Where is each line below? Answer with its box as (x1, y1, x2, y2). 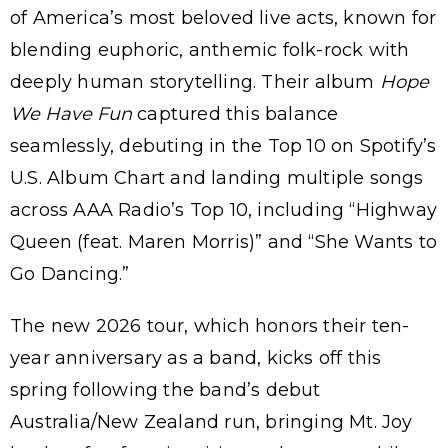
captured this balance (132, 102, 339, 125)
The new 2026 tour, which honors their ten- (10, 314, 410, 337)
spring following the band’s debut (10, 378, 321, 401)
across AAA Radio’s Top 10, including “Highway (10, 198, 438, 221)
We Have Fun (10, 102, 132, 125)
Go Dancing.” (10, 262, 130, 285)
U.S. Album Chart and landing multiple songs (10, 166, 424, 189)
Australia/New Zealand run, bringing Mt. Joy (10, 410, 413, 433)
